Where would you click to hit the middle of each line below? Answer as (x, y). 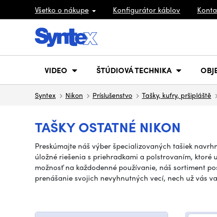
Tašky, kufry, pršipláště (177, 95)
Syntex (45, 95)
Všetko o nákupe (62, 9)
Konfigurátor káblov (147, 9)
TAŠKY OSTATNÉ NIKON (108, 126)
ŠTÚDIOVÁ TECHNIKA (134, 70)
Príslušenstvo (112, 95)
